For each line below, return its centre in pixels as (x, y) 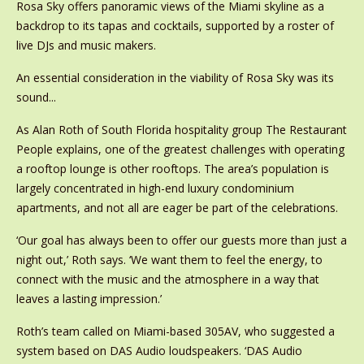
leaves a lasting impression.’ (89, 299)
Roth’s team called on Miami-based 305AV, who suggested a (175, 331)
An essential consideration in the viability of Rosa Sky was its (175, 78)
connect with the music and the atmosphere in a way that (167, 279)
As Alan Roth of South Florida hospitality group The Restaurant (181, 130)
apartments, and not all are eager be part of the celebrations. (177, 208)
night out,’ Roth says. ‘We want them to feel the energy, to (169, 260)
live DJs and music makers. (86, 45)
